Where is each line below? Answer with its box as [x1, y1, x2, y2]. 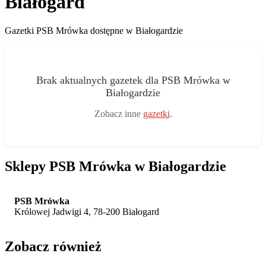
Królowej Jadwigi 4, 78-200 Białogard [14, 206, 159, 217]
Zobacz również [5, 238, 102, 254]
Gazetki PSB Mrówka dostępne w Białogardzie [5, 26, 183, 36]
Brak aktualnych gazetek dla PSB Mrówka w [36, 74, 230, 86]
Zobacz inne [94, 108, 143, 119]
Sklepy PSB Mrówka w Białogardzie [5, 158, 226, 174]
